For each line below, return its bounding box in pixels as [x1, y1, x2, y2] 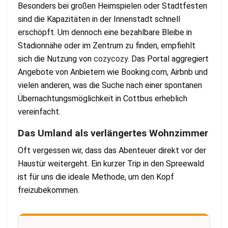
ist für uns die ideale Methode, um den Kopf [18, 172, 174, 182]
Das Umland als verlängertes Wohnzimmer [18, 127, 208, 139]
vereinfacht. [18, 106, 61, 117]
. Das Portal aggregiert [128, 53, 209, 64]
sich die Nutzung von [18, 53, 94, 64]
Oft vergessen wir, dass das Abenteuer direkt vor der [18, 146, 206, 156]
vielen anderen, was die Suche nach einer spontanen [18, 80, 202, 90]
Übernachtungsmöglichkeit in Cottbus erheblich [18, 93, 187, 103]
